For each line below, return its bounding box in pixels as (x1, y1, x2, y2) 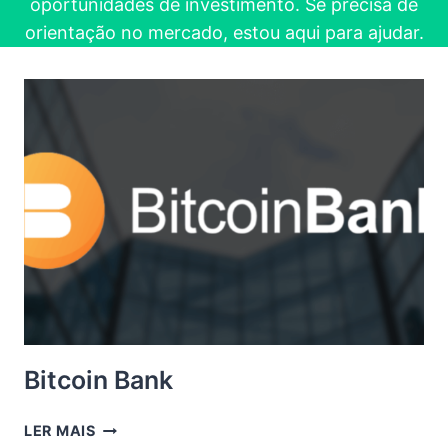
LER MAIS (24, 422, 96, 440)
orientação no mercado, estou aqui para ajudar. (24, 21, 424, 43)
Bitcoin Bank (24, 365, 173, 396)
